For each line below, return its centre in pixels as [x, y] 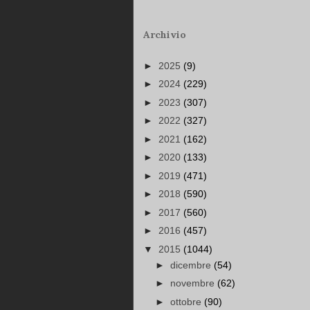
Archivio [165, 35]
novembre [193, 283]
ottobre [187, 301]
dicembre [192, 265]
